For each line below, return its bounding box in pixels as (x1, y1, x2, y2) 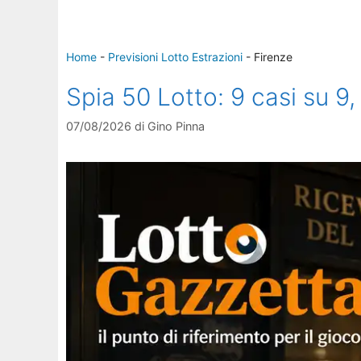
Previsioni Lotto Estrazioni (108, 50, 243, 64)
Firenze (254, 50, 293, 64)
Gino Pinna (147, 118, 205, 133)
